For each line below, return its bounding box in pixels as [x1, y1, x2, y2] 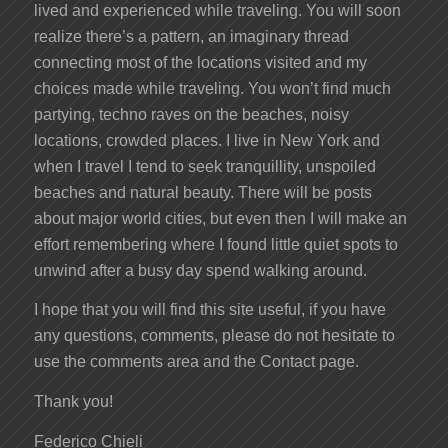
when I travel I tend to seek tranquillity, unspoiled [33, 157, 376, 175]
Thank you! [33, 393, 113, 411]
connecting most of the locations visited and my [33, 53, 367, 71]
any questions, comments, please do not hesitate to [33, 327, 395, 345]
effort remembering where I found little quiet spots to [33, 235, 398, 253]
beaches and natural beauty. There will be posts [33, 183, 372, 201]
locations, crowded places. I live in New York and [33, 131, 380, 149]
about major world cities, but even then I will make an [33, 209, 407, 227]
